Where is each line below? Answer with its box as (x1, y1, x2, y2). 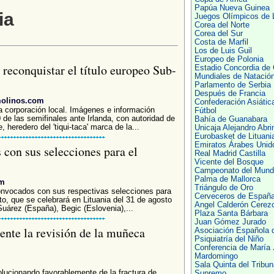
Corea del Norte (194, 21, 250, 29)
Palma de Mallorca (194, 175, 261, 183)
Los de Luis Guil (194, 46, 252, 55)
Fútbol (194, 106, 217, 115)
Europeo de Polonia (194, 55, 264, 64)
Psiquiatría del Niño (194, 235, 264, 243)
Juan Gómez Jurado (194, 218, 266, 226)
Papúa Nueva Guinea (194, 4, 270, 12)
